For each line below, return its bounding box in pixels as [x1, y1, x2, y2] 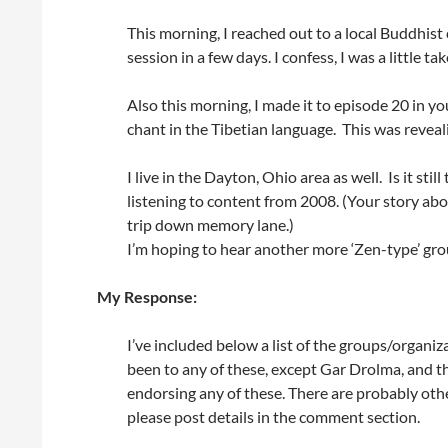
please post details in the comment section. [127, 407, 420, 426]
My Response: [97, 287, 197, 306]
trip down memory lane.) [127, 215, 294, 234]
